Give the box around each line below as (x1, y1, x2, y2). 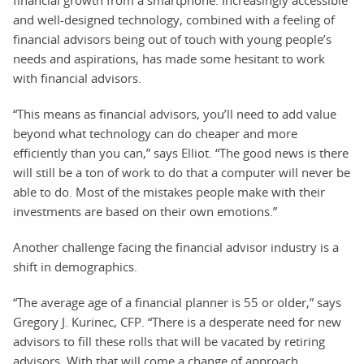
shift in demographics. (13, 258, 137, 275)
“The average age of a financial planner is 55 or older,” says (13, 293, 341, 310)
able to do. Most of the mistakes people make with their (13, 183, 325, 200)
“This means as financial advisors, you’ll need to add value (13, 105, 336, 122)
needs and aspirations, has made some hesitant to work (13, 50, 325, 67)
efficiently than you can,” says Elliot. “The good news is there (13, 144, 349, 161)
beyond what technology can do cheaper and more (13, 124, 297, 141)
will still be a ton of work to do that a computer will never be (13, 163, 350, 180)
